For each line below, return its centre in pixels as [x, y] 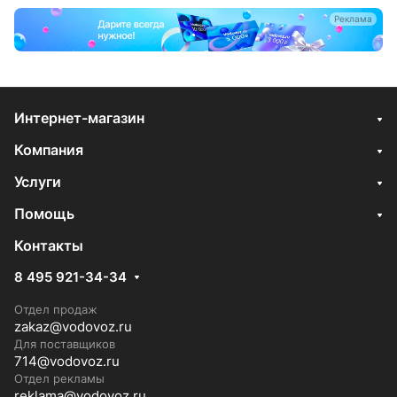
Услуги [38, 182]
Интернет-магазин [79, 118]
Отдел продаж [56, 310]
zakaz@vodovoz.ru [73, 327]
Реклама [353, 18]
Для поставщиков [65, 344]
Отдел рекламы [59, 379]
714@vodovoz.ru [67, 362]
